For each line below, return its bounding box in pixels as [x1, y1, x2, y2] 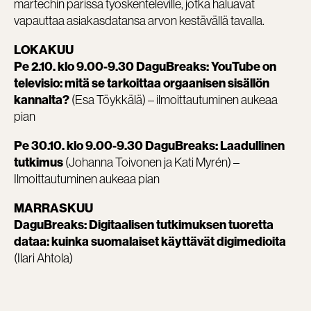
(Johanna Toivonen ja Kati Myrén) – [65, 153, 239, 170]
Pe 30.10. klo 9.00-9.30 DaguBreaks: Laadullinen [14, 137, 285, 153]
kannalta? [14, 92, 69, 108]
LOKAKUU [14, 42, 74, 58]
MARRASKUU [14, 200, 93, 216]
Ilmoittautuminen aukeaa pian [14, 170, 160, 187]
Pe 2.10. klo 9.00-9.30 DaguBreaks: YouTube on [14, 58, 276, 74]
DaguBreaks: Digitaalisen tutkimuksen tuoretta [14, 217, 274, 233]
